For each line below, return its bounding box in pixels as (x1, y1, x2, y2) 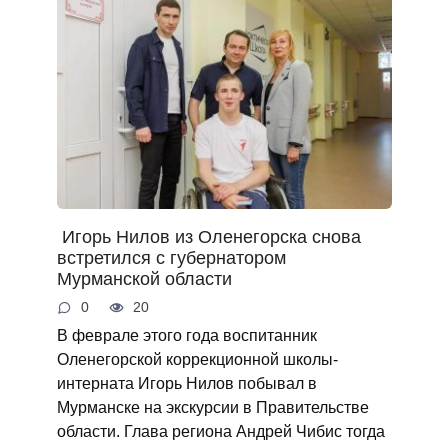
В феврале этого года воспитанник (56, 325, 317, 344)
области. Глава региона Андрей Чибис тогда (56, 421, 385, 440)
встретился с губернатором (56, 248, 286, 269)
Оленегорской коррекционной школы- (56, 349, 338, 368)
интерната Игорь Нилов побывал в (56, 373, 317, 392)
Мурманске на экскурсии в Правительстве (56, 397, 369, 416)
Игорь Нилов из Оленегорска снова (56, 227, 361, 248)
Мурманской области (56, 269, 232, 290)
